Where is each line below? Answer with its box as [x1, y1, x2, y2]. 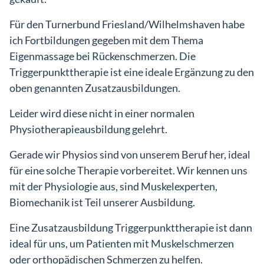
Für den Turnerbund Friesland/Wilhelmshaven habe [9, 18, 245, 31]
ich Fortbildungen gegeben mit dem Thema [9, 34, 203, 47]
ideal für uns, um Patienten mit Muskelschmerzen [9, 237, 234, 250]
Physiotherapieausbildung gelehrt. [9, 123, 167, 136]
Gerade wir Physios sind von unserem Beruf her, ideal [9, 148, 250, 161]
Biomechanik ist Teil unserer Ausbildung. [9, 196, 195, 209]
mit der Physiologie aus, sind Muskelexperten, [9, 180, 217, 193]
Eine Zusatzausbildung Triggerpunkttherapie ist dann [9, 221, 252, 234]
